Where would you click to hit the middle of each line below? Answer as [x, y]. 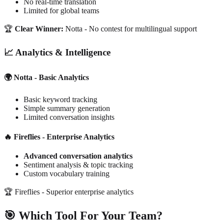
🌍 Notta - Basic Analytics [46, 78]
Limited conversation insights [69, 117]
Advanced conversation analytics [78, 156]
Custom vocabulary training [67, 173]
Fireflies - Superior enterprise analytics [74, 192]
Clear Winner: [39, 29]
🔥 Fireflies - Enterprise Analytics [59, 137]
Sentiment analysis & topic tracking [78, 165]
